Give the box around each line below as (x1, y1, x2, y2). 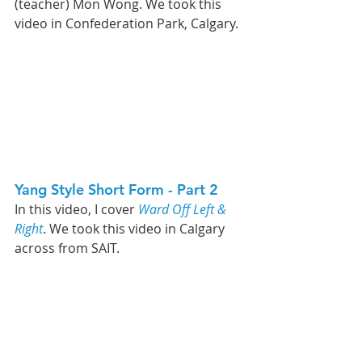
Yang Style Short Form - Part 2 (15, 180, 230, 200)
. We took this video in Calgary (43, 220, 228, 238)
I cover (95, 200, 138, 219)
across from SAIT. (15, 239, 123, 258)
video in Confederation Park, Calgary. (15, 14, 242, 32)
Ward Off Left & (138, 200, 229, 219)
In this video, (15, 200, 95, 219)
